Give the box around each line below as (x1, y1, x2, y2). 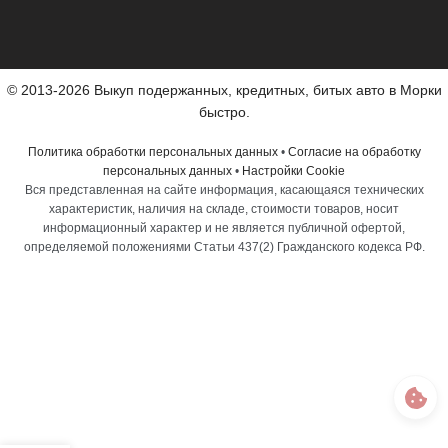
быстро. (198, 104, 250, 121)
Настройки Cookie (242, 164, 345, 179)
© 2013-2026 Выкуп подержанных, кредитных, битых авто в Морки (6, 82, 442, 99)
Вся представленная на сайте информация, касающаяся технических (24, 183, 424, 198)
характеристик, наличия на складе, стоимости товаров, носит (49, 202, 399, 217)
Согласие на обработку (287, 145, 421, 160)
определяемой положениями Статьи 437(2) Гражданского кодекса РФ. (23, 240, 425, 255)
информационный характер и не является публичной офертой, (43, 221, 405, 236)
